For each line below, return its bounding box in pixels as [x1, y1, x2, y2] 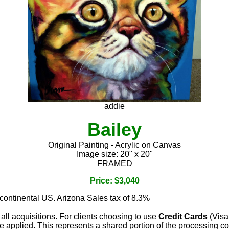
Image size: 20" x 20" [76, 149, 153, 158]
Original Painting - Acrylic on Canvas [48, 140, 181, 149]
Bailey [87, 119, 142, 140]
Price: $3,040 [89, 176, 140, 185]
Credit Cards [158, 212, 208, 221]
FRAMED [97, 158, 132, 168]
